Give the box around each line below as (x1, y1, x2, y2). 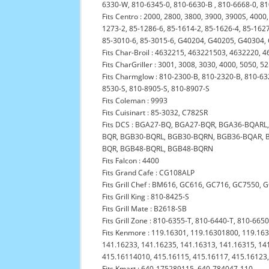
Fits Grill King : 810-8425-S (102, 192, 190, 202)
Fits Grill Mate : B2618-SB (102, 204, 187, 214)
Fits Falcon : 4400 (102, 156, 160, 166)
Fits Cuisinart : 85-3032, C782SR (102, 107, 208, 118)
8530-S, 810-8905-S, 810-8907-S (102, 83, 210, 94)
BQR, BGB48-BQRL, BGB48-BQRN (102, 144, 214, 154)
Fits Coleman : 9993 (102, 95, 168, 106)
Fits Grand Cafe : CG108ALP (102, 168, 195, 178)
